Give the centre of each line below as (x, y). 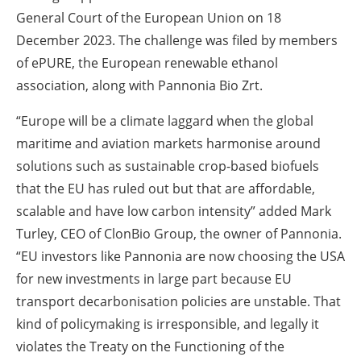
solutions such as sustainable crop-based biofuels (168, 166)
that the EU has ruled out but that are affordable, (166, 188)
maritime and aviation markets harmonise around (168, 143)
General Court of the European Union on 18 (149, 17)
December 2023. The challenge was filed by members (177, 40)
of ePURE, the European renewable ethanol (147, 62)
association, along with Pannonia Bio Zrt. (139, 85)
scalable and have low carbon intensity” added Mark (174, 211)
